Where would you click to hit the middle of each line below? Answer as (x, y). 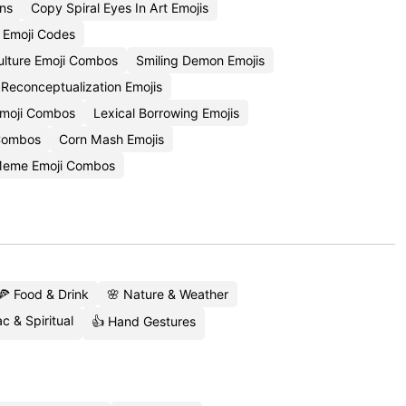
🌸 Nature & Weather (168, 294)
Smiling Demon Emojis (200, 60)
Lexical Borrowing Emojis (166, 113)
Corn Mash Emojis (111, 139)
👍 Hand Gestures (143, 321)
